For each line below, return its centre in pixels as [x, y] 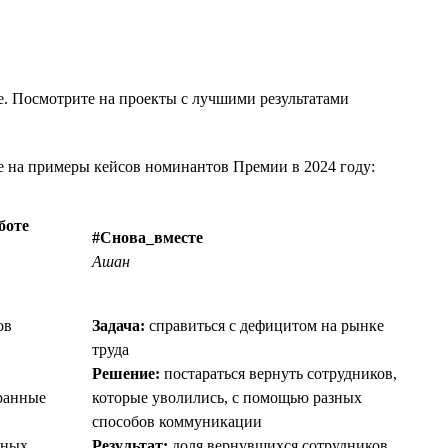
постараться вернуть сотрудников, [278, 373]
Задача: [118, 325]
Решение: [126, 373]
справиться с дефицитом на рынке [264, 325]
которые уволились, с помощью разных [227, 397]
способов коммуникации [177, 421]
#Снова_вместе [147, 237]
